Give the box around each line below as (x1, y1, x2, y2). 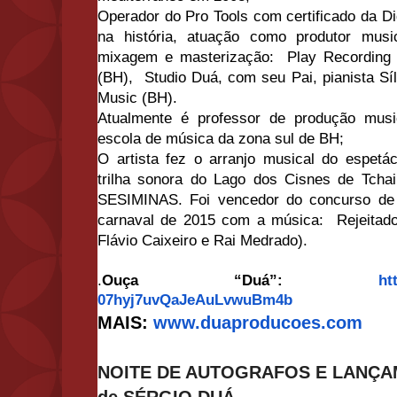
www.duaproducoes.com (153, 313, 362, 333)
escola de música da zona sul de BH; (97, 130, 348, 148)
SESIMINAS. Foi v (97, 191, 226, 209)
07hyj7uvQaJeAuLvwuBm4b (97, 292, 292, 309)
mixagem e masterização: (97, 49, 288, 66)
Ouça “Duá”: (102, 272, 378, 290)
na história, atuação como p (97, 28, 305, 46)
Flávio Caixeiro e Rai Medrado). (97, 232, 307, 250)
